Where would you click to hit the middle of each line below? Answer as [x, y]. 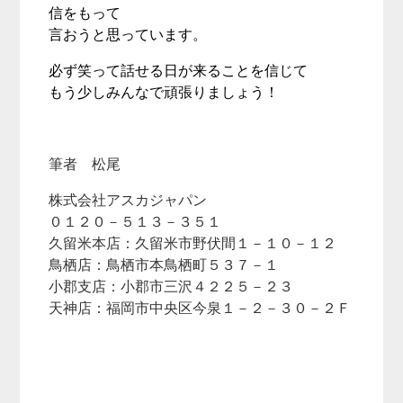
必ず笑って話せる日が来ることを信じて [179, 71]
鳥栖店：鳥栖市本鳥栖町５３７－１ [164, 265]
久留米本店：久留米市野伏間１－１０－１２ [193, 243]
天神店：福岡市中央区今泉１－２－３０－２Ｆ [200, 308]
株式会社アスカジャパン [128, 200]
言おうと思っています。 [128, 35]
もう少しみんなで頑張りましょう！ [164, 92]
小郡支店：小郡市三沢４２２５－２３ [171, 287]
